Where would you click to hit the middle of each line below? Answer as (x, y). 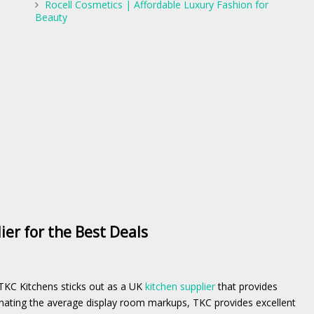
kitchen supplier (180, 286)
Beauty (51, 18)
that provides (246, 286)
